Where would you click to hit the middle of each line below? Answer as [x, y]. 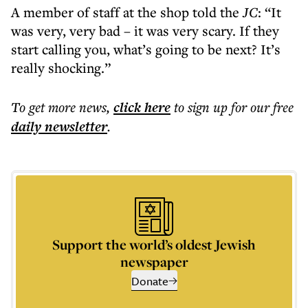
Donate [150, 281]
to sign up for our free [234, 107]
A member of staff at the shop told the [127, 12]
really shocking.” [61, 68]
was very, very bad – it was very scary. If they [145, 31]
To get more [45, 107]
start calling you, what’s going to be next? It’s [146, 49]
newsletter [74, 126]
